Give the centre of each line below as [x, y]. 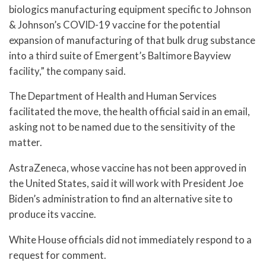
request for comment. [58, 255]
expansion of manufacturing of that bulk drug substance [132, 40]
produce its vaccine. [53, 214]
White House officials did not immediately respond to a [130, 239]
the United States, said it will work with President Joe [126, 183]
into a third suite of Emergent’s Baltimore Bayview [120, 55]
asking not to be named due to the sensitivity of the [122, 127]
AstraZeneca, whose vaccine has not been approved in [128, 168]
